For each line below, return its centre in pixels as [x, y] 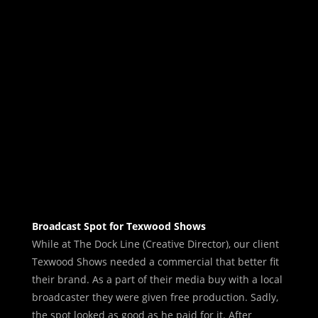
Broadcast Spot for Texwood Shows [120, 226]
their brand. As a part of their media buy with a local [157, 279]
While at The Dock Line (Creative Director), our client [155, 243]
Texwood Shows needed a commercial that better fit [155, 261]
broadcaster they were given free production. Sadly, [155, 297]
